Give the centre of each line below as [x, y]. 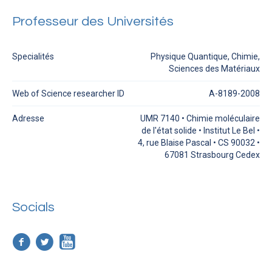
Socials [33, 207]
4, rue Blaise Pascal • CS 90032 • [199, 142]
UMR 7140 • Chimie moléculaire [200, 118]
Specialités [33, 56]
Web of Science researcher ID [68, 93]
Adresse [28, 118]
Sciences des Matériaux [214, 68]
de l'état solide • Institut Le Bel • [201, 130]
